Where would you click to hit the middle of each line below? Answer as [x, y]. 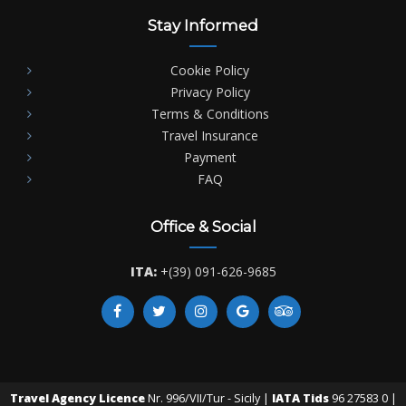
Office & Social [203, 226]
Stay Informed [203, 25]
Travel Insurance [210, 135]
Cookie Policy [210, 70]
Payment [210, 157]
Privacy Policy [210, 92]
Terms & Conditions [210, 113]
